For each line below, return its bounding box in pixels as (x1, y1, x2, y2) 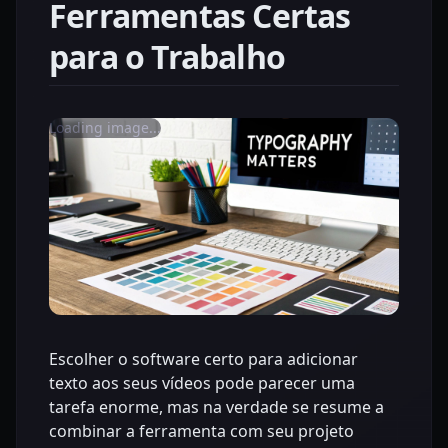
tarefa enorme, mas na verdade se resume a (49, 395, 384, 418)
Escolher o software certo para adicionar (49, 347, 358, 370)
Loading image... (49, 117, 161, 137)
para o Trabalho (49, 34, 285, 78)
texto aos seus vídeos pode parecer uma (49, 371, 355, 394)
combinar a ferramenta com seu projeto (49, 419, 354, 442)
